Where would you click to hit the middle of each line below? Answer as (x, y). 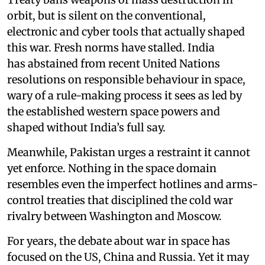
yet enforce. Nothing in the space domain (112, 168)
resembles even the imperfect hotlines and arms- (132, 184)
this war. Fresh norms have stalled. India (111, 48)
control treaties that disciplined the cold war (120, 200)
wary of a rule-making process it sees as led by (125, 96)
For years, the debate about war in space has (119, 241)
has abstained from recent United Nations (114, 64)
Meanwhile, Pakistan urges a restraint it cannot (129, 152)
